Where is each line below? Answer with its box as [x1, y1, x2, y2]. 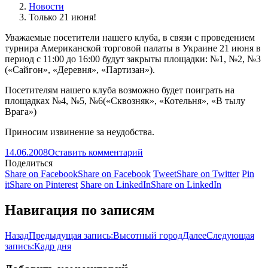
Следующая [206, 230, 254, 240]
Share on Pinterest [10, 179, 78, 190]
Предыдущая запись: [29, 230, 113, 240]
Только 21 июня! [29, 11, 96, 22]
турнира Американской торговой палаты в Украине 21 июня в [5, 42, 261, 53]
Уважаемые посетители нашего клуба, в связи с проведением [5, 32, 255, 42]
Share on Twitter [176, 168, 239, 179]
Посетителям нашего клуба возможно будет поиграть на [5, 84, 234, 95]
